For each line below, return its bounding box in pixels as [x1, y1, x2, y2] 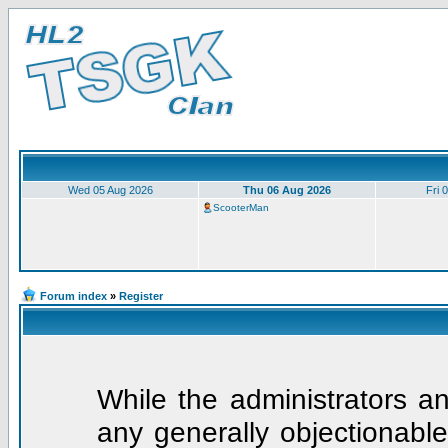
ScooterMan [213, 202, 269, 213]
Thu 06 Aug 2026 [243, 184, 331, 196]
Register [119, 290, 163, 302]
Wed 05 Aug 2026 [67, 184, 153, 196]
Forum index [40, 290, 107, 302]
